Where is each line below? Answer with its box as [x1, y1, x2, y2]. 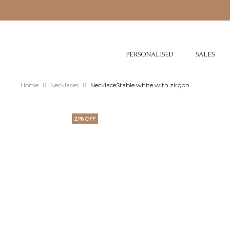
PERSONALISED [126, 50, 173, 59]
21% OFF [74, 116, 95, 122]
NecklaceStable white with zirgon [90, 81, 189, 89]
